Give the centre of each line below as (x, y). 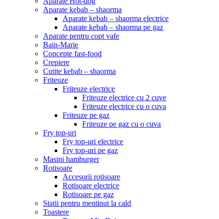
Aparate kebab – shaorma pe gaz (113, 27)
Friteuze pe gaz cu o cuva (121, 124)
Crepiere (56, 62)
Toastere (56, 212)
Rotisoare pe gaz (88, 194)
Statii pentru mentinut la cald (87, 203)
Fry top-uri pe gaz (90, 150)
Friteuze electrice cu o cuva (124, 106)
